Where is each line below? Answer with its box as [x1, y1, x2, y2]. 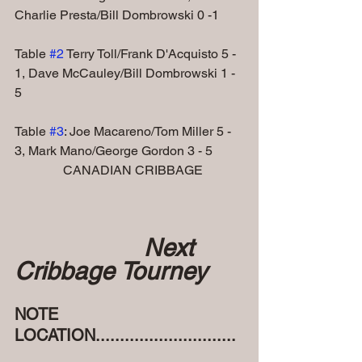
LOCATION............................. [15, 325, 236, 345]
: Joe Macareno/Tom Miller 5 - [64, 123, 234, 139]
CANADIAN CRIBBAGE [63, 162, 203, 178]
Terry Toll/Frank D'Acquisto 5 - [64, 45, 239, 61]
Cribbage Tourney [15, 256, 207, 285]
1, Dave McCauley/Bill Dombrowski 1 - [15, 65, 238, 81]
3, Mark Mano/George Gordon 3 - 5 [15, 142, 213, 158]
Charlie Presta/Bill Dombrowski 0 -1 [15, 6, 219, 23]
